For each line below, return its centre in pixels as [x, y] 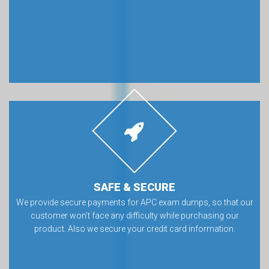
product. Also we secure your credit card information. [134, 228]
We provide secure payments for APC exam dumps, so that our [134, 202]
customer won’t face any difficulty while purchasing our [134, 215]
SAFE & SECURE [134, 187]
